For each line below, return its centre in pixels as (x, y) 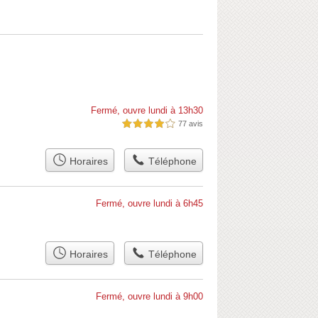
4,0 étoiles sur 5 (148, 124)
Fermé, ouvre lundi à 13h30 (147, 111)
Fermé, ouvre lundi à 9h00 (149, 297)
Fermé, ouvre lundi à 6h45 (149, 204)
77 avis (191, 124)
